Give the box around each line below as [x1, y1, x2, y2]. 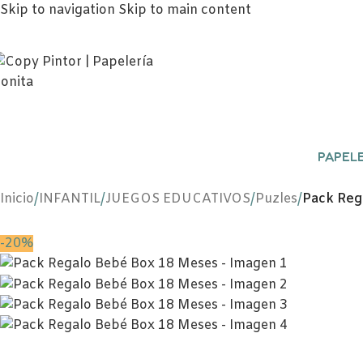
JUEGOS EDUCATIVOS [105, 190, 250, 207]
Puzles [255, 190, 297, 207]
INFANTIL [39, 190, 100, 207]
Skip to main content [118, 2, 251, 19]
